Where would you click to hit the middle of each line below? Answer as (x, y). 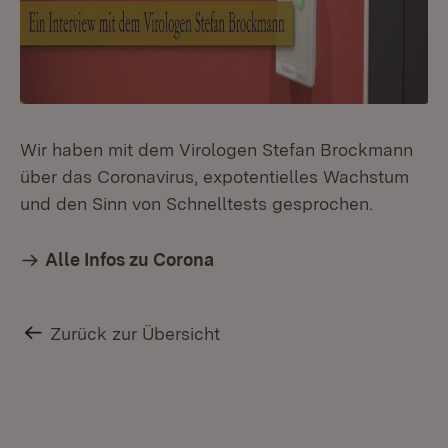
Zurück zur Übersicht (135, 333)
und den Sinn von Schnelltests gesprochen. (196, 203)
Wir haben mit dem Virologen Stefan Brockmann (216, 149)
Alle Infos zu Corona (129, 259)
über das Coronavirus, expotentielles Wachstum (214, 176)
